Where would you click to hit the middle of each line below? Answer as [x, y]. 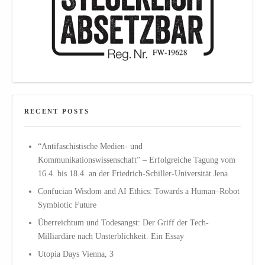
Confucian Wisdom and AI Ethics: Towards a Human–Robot [139, 191]
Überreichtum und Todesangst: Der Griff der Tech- [124, 223]
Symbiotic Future [67, 205]
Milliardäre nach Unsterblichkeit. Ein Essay [111, 236]
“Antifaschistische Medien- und [91, 146]
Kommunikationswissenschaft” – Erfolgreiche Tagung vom [137, 159]
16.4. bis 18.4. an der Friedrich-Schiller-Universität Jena [133, 173]
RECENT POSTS [57, 111]
